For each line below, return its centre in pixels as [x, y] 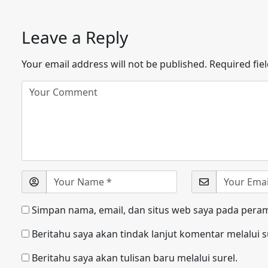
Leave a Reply [75, 37]
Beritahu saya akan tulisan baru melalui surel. [135, 258]
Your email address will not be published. [114, 64]
